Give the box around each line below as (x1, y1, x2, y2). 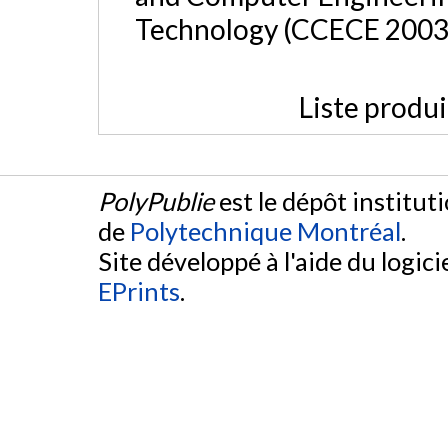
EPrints (98, 276, 180, 307)
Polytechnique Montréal (130, 216, 401, 247)
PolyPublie (98, 186, 214, 217)
